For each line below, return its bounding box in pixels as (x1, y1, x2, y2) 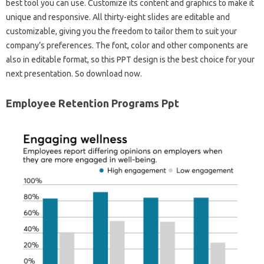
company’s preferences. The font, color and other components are (6, 41, 248, 50)
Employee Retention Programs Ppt (6, 97, 179, 109)
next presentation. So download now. (6, 69, 142, 78)
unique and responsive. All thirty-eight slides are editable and (6, 12, 230, 22)
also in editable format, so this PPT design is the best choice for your (6, 55, 255, 64)
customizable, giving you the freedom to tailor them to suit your (6, 27, 237, 36)
